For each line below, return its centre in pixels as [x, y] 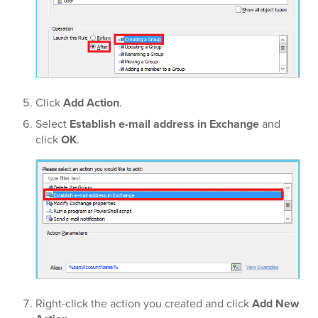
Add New [275, 304]
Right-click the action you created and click [144, 304]
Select [53, 124]
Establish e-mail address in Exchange [164, 124]
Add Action [91, 103]
